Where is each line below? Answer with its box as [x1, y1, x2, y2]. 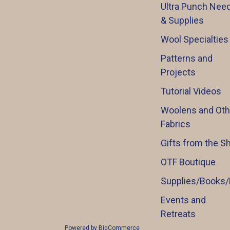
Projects [160, 67, 196, 78]
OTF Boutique [160, 157, 216, 168]
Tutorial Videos [160, 86, 221, 97]
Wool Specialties [160, 34, 228, 45]
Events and [160, 195, 206, 206]
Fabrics [160, 119, 190, 130]
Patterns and [160, 53, 213, 64]
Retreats [160, 208, 196, 220]
